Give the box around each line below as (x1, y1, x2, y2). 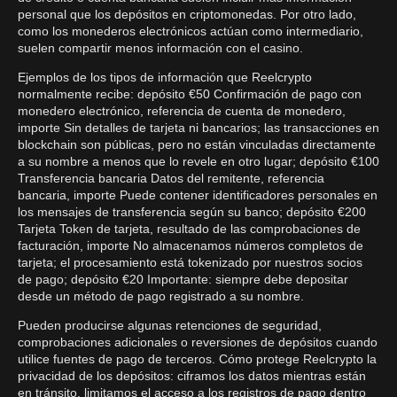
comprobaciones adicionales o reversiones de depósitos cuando (18, 335, 378, 349)
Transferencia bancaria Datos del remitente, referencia (18, 171, 324, 185)
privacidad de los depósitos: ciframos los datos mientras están (18, 369, 366, 383)
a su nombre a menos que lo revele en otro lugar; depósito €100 (18, 154, 379, 168)
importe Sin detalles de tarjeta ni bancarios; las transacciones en (18, 121, 379, 135)
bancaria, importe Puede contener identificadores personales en (18, 188, 378, 202)
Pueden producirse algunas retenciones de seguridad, (18, 318, 322, 332)
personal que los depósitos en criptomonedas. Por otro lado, (18, 7, 356, 21)
